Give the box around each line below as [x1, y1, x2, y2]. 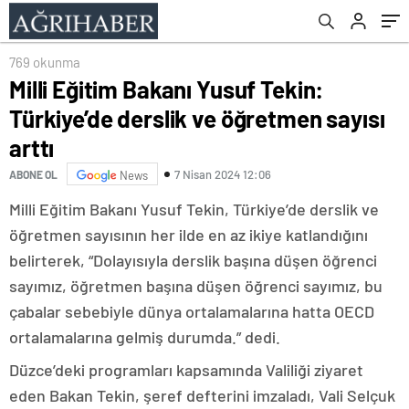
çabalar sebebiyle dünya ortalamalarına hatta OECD [9, 301, 374, 321]
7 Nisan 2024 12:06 [174, 166, 271, 182]
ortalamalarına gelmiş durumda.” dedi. [9, 327, 280, 347]
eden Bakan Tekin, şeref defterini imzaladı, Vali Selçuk [9, 385, 395, 405]
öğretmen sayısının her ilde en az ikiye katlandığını [9, 225, 368, 245]
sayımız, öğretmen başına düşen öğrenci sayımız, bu [9, 276, 383, 296]
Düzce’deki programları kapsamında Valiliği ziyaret [9, 360, 363, 380]
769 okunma [9, 54, 80, 70]
